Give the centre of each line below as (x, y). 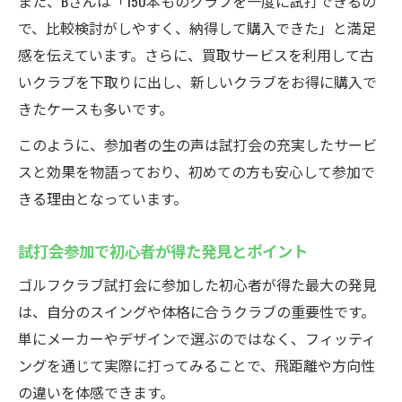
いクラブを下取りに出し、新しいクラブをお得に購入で (197, 82)
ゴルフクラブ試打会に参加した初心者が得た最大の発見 (197, 284)
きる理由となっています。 (103, 198)
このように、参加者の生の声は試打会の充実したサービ (197, 144)
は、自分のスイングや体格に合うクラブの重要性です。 (197, 311)
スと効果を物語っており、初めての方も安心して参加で (197, 171)
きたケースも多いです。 (96, 109)
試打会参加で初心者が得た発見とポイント (163, 250)
